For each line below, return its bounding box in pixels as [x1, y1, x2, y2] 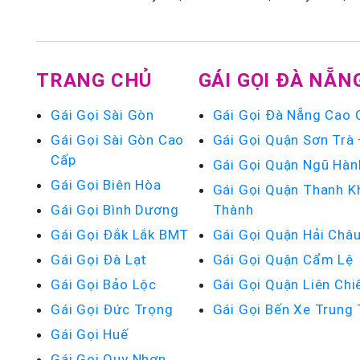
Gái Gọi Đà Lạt [51, 251, 148, 268]
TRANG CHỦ [36, 68, 153, 92]
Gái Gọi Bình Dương [51, 201, 179, 219]
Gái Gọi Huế [51, 325, 129, 343]
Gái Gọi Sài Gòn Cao [51, 131, 185, 149]
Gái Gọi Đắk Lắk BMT [51, 226, 190, 243]
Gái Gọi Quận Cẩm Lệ [212, 251, 354, 268]
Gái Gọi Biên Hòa [51, 176, 162, 194]
